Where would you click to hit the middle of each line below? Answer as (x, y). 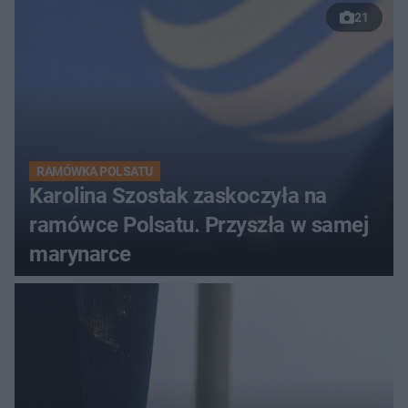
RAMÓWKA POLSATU (95, 172)
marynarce (80, 255)
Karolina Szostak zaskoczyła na (178, 196)
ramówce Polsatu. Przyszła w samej (199, 225)
